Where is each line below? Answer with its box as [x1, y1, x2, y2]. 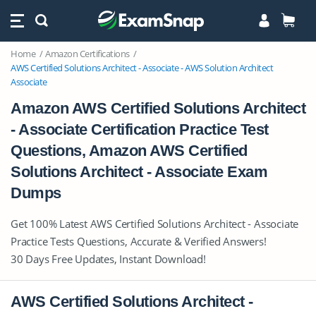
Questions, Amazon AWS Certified [11, 142, 248, 159]
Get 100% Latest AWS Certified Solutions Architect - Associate [11, 217, 299, 231]
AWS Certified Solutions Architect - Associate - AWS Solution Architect [11, 61, 273, 74]
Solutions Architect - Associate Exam [11, 163, 267, 181]
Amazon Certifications [45, 47, 130, 60]
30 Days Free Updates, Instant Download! [11, 252, 206, 266]
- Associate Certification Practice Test [11, 121, 269, 138]
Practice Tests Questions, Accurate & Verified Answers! [11, 234, 267, 248]
